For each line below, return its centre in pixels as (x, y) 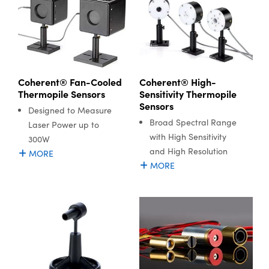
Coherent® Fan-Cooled (70, 82)
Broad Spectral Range (193, 122)
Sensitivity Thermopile (188, 94)
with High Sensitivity (188, 137)
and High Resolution (188, 151)
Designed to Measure (70, 110)
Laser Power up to (64, 125)
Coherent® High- (177, 82)
